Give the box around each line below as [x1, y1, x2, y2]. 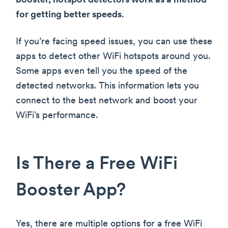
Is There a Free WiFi [16, 156, 178, 174]
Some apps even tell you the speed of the [16, 67, 187, 77]
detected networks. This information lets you [16, 81, 199, 92]
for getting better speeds [16, 10, 122, 20]
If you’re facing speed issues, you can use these [16, 37, 212, 47]
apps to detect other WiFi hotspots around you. [16, 52, 211, 62]
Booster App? [16, 182, 126, 201]
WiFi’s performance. [16, 111, 98, 121]
